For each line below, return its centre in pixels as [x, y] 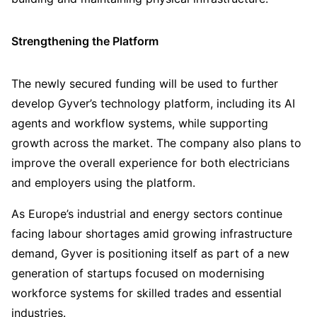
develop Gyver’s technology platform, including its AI [153, 104]
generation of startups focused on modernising [138, 273]
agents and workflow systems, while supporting [140, 123]
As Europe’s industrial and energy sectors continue [147, 214]
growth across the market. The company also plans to [156, 143]
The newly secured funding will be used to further [145, 84]
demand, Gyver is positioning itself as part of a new [150, 254]
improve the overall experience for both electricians [150, 163]
